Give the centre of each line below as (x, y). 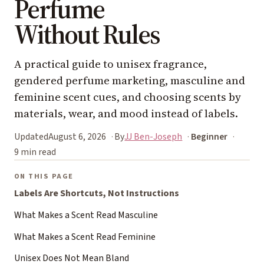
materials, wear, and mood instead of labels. (126, 114)
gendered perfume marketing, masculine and (130, 81)
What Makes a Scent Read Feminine (85, 237)
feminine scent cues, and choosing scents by (128, 97)
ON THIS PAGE (44, 176)
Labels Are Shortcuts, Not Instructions (97, 194)
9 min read (35, 152)
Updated (31, 137)
